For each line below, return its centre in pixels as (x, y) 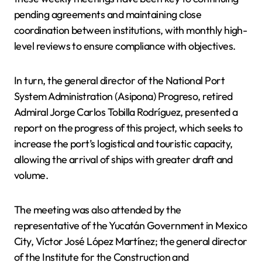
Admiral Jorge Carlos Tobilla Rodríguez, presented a (126, 112)
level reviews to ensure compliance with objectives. (125, 46)
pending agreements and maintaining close (108, 14)
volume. (31, 175)
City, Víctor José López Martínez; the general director (131, 241)
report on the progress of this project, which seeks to (128, 127)
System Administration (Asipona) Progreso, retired (123, 96)
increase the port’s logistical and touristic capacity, (123, 143)
